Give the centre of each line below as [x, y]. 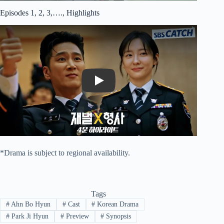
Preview [76, 216]
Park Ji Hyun [29, 216]
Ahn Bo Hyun [30, 204]
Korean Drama [117, 204]
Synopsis [118, 216]
